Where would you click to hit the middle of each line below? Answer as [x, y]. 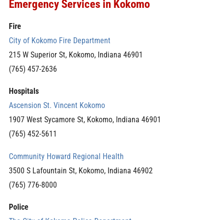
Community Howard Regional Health [66, 156]
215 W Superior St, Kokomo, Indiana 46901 [76, 55]
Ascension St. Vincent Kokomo [57, 106]
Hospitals [24, 91]
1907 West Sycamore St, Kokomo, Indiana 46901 [85, 120]
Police [18, 207]
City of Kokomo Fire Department [59, 40]
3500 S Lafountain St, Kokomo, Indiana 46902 [81, 170]
